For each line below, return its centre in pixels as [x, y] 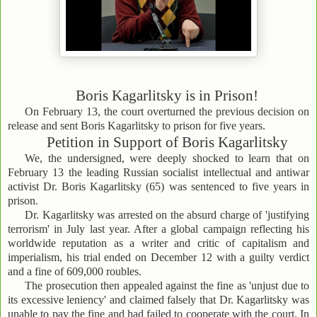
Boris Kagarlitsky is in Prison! [167, 96]
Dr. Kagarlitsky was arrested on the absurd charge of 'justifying [167, 215]
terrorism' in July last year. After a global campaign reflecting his [158, 229]
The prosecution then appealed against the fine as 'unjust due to [167, 286]
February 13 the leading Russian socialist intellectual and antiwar [158, 173]
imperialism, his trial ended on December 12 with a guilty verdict [158, 258]
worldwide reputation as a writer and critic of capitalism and [158, 243]
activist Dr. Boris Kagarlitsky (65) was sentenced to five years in [158, 187]
